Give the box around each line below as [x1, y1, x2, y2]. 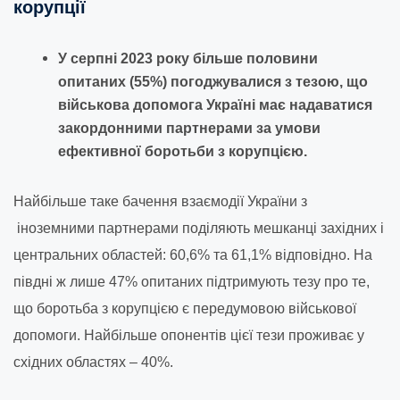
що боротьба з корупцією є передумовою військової [13, 300, 356, 316]
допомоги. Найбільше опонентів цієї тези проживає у [13, 327, 364, 343]
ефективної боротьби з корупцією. [58, 143, 307, 159]
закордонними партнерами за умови [58, 120, 321, 136]
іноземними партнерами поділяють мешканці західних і [13, 220, 384, 236]
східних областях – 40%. [13, 354, 173, 370]
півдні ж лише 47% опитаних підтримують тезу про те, [13, 273, 370, 289]
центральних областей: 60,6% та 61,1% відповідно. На [13, 246, 372, 262]
